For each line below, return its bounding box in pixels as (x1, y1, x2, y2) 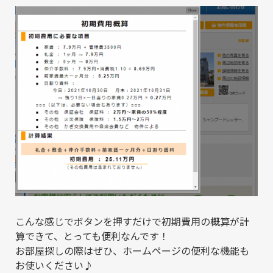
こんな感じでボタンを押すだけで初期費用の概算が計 (15, 213, 249, 229)
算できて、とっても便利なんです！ (15, 228, 169, 243)
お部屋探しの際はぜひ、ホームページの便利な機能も (15, 243, 249, 258)
